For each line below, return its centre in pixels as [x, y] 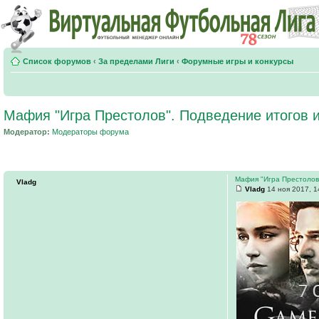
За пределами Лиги [136, 61]
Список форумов [57, 61]
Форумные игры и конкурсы [237, 61]
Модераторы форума [90, 132]
